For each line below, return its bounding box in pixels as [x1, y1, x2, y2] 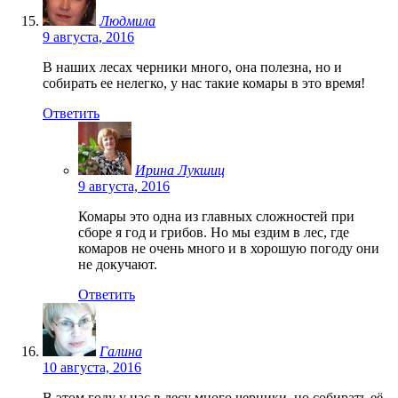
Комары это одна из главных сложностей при [78, 208, 354, 224]
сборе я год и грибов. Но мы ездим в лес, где [78, 224, 349, 240]
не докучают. [78, 256, 157, 272]
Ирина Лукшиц [135, 162, 225, 178]
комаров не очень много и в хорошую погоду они [78, 240, 379, 256]
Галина [99, 343, 142, 359]
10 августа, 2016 [43, 359, 141, 375]
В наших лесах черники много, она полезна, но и [43, 59, 342, 75]
